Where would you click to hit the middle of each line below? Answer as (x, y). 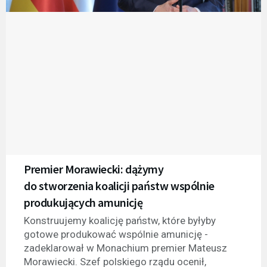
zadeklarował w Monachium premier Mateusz (125, 248)
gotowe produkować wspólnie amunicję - (116, 234)
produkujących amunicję (83, 202)
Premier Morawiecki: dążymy (94, 169)
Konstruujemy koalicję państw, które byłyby (120, 220)
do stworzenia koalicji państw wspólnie (119, 185)
